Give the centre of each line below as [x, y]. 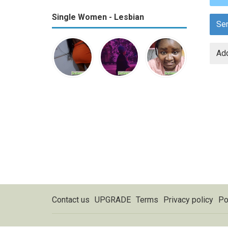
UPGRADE [113, 200]
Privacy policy [188, 200]
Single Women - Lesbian [98, 17]
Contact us [71, 200]
